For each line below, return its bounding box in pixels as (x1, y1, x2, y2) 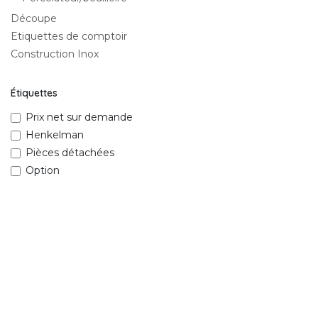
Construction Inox (11, 48, 99, 60)
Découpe (11, 12, 57, 25)
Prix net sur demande (26, 111, 133, 124)
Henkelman (26, 128, 84, 141)
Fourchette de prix (11, 200, 97, 213)
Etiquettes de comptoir (11, 30, 127, 43)
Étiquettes (11, 87, 57, 99)
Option (26, 164, 60, 177)
